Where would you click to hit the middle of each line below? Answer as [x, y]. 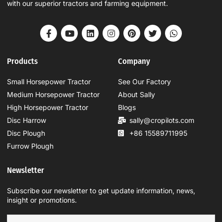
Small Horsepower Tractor [49, 82]
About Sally [137, 95]
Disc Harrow [27, 120]
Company [134, 61]
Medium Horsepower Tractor [53, 95]
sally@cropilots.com [162, 120]
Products [22, 61]
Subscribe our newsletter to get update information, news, [101, 191]
